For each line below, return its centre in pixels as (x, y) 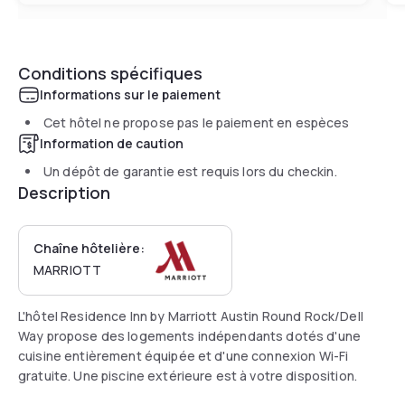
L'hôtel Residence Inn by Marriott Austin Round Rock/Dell (191, 316)
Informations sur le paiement (130, 94)
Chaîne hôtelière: (89, 248)
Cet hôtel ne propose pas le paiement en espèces (197, 122)
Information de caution (112, 143)
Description (64, 192)
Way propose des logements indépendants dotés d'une (189, 335)
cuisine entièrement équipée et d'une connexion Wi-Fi (184, 355)
